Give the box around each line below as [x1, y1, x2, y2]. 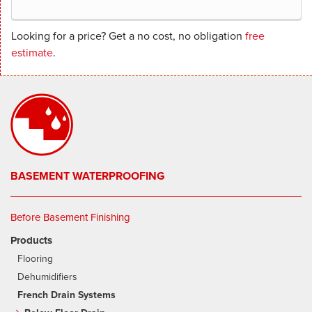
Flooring [17, 251, 53, 267]
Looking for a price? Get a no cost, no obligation [11, 28, 245, 45]
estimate [11, 45, 53, 61]
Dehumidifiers [17, 270, 77, 285]
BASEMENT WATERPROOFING [10, 168, 165, 185]
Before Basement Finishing [10, 210, 130, 226]
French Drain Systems [17, 288, 116, 303]
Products [10, 233, 52, 249]
